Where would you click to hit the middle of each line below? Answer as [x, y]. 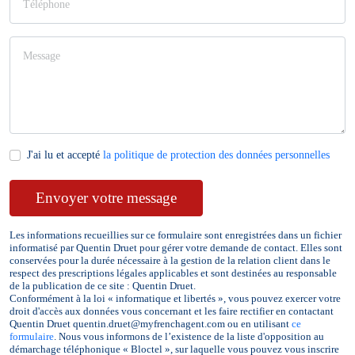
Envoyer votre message [106, 198]
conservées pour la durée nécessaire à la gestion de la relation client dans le [170, 261]
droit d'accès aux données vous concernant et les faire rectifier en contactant [172, 312]
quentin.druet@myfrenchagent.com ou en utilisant [181, 324]
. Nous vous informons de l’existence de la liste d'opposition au [189, 337]
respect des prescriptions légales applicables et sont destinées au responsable [173, 274]
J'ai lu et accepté [65, 155]
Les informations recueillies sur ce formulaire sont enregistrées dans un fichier [176, 236]
